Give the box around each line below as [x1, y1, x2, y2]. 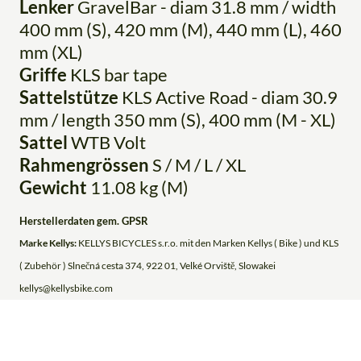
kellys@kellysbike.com [19, 282, 113, 295]
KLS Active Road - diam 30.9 [118, 86, 338, 109]
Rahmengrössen [19, 154, 149, 176]
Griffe [19, 64, 67, 86]
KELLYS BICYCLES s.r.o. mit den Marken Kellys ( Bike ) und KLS [77, 237, 338, 250]
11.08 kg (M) [87, 176, 189, 199]
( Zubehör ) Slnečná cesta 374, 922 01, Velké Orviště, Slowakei [19, 259, 276, 272]
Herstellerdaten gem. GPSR [19, 214, 148, 228]
